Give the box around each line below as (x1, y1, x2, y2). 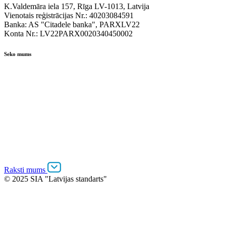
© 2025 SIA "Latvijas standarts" (4, 175, 107, 184)
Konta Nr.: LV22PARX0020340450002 (4, 29, 133, 38)
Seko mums (4, 51, 31, 58)
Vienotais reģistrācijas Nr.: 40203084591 (4, 11, 134, 20)
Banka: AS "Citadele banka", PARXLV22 (4, 20, 140, 29)
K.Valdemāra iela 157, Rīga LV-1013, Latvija (4, 2, 149, 11)
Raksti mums (4, 165, 47, 175)
